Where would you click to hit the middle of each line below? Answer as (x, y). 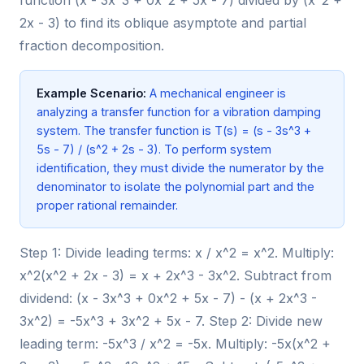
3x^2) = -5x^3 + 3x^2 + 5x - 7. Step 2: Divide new (171, 321)
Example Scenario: (91, 93)
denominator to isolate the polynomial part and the (175, 186)
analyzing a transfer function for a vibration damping (179, 111)
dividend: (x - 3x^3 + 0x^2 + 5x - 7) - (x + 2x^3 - (168, 298)
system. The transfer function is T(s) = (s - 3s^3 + (174, 130)
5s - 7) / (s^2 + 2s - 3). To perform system (154, 149)
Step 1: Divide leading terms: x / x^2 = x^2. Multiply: (177, 252)
